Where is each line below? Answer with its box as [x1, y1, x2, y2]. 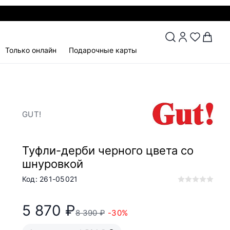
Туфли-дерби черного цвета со [22, 143, 194, 157]
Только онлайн [5, 45, 56, 54]
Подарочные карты [68, 45, 137, 54]
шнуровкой [22, 157, 83, 170]
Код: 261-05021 [22, 174, 78, 183]
